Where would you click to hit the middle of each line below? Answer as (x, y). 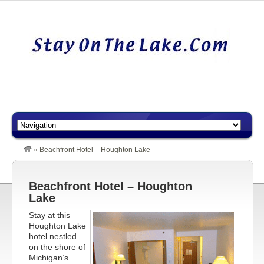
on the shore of (57, 247)
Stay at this (49, 215)
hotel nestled (53, 236)
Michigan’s (49, 258)
